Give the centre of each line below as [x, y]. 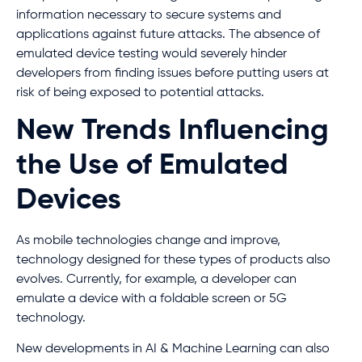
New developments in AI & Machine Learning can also [173, 349]
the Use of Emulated [152, 166]
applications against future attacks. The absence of [168, 34]
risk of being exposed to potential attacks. [140, 93]
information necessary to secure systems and [149, 15]
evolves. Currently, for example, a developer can [156, 280]
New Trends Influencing [173, 131]
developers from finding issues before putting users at [173, 73]
